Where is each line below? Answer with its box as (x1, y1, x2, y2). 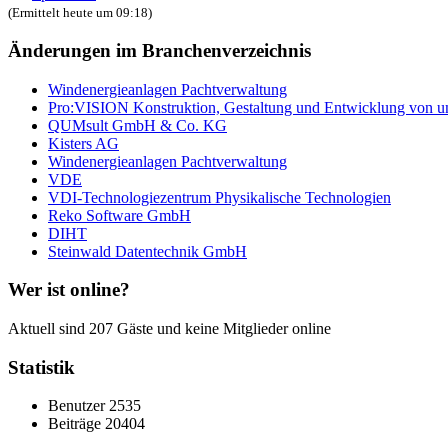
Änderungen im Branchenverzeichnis (8, 39, 311, 61)
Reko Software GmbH (48, 206, 191, 224)
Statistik (8, 356, 75, 378)
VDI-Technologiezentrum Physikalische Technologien (48, 188, 391, 206)
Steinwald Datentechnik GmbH (48, 242, 247, 260)
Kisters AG (48, 134, 119, 152)
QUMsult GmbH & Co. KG (48, 116, 227, 134)
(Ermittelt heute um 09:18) (8, 5, 152, 21)
